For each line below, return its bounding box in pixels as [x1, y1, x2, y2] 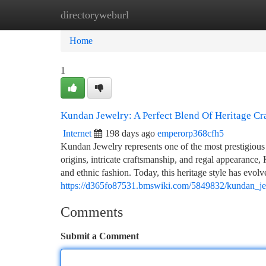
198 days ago [105, 128, 155, 138]
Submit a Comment [61, 231, 139, 241]
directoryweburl [61, 9, 129, 21]
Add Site [204, 9, 237, 20]
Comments [61, 204, 123, 220]
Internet [63, 128, 91, 138]
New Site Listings [119, 9, 186, 20]
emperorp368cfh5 [157, 128, 224, 138]
